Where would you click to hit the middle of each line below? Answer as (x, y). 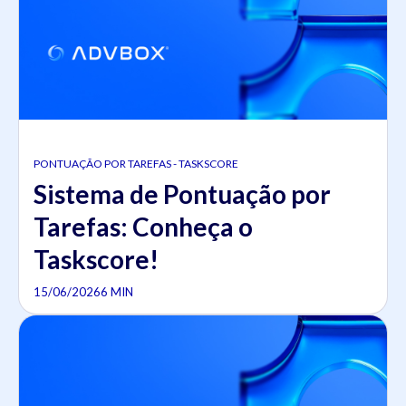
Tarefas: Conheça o (143, 227)
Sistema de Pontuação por (182, 194)
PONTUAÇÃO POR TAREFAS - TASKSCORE (136, 164)
